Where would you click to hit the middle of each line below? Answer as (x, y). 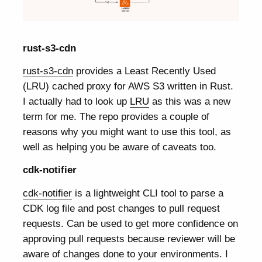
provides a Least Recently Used (145, 71)
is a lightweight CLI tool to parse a (148, 193)
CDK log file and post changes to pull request (122, 208)
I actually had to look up (77, 101)
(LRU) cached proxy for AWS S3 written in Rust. (128, 86)
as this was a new (190, 101)
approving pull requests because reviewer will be (129, 238)
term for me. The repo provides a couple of (116, 117)
